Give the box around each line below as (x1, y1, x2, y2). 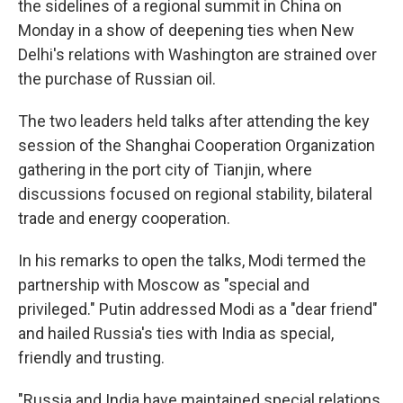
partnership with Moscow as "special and (18, 275, 309, 294)
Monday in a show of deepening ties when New (18, 21, 354, 40)
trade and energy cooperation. (18, 209, 230, 228)
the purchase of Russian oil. (18, 69, 216, 88)
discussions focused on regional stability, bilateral (18, 184, 372, 203)
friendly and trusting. (18, 348, 165, 367)
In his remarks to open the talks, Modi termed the (18, 251, 366, 270)
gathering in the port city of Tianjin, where (18, 160, 312, 179)
